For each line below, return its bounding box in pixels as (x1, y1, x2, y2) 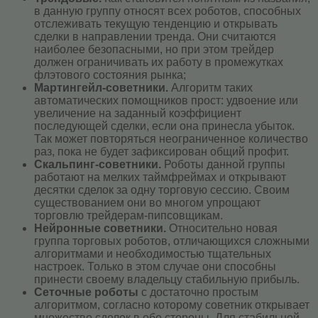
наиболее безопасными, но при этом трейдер (34, 43, 274, 56)
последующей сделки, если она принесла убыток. (34, 120, 295, 133)
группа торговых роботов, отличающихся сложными (34, 235, 309, 248)
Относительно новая (166, 222, 278, 235)
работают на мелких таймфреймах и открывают (34, 171, 286, 184)
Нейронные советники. (34, 222, 166, 235)
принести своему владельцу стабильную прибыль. (34, 273, 300, 286)
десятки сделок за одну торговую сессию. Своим (34, 184, 290, 197)
